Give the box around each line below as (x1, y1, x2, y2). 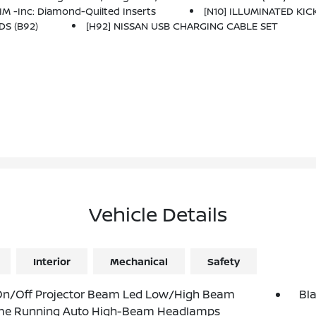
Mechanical (109, 255, 168, 269)
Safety (207, 255, 240, 269)
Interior (32, 255, 71, 269)
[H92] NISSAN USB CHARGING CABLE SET (86, 19, 279, 33)
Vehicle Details (88, 200, 227, 228)
